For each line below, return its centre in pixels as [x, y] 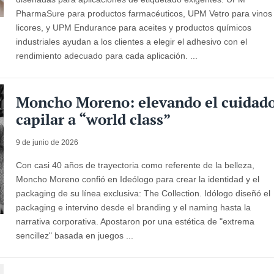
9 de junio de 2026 [47, 142]
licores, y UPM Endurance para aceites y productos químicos [134, 27]
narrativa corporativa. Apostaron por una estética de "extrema [135, 221]
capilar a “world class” [94, 119]
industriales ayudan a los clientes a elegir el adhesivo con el [132, 41]
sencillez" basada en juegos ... [75, 235]
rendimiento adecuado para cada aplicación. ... [107, 55]
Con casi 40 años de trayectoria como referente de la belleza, [135, 165]
